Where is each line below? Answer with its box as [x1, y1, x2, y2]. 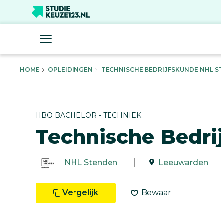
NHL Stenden [64, 157, 117, 167]
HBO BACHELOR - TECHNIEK [36, 110, 141, 120]
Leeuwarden [158, 157, 208, 167]
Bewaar [141, 187, 171, 197]
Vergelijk [62, 187, 98, 197]
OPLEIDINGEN [48, 66, 93, 73]
